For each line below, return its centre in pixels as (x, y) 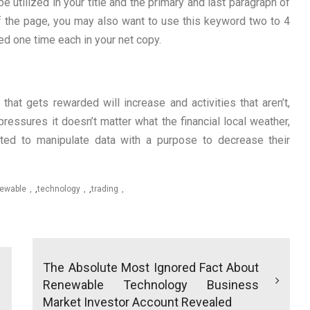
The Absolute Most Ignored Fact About (151, 268)
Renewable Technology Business (151, 285)
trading (105, 189)
